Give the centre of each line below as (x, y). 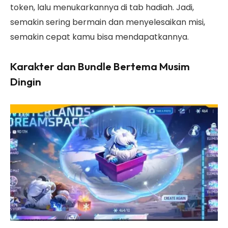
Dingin (26, 81)
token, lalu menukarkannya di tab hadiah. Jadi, (102, 8)
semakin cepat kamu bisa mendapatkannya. (99, 37)
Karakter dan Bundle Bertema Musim (100, 66)
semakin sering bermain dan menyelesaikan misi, (108, 22)
